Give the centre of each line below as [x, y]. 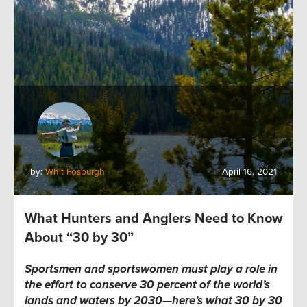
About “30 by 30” [79, 238]
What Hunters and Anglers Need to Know [153, 219]
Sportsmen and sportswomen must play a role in [151, 269]
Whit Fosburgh [75, 172]
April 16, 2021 [249, 172]
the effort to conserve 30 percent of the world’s [147, 285]
